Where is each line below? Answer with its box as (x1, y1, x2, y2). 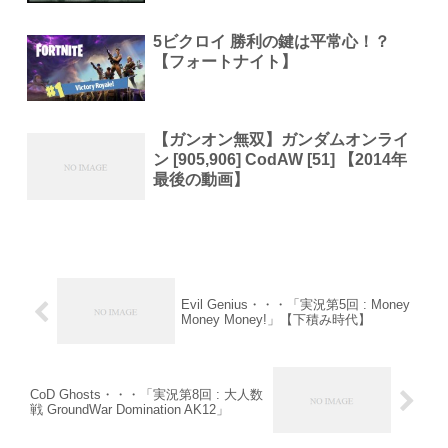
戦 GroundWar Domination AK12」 (30, 401, 229, 417)
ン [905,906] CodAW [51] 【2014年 (153, 151, 408, 169)
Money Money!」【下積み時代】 (181, 312, 372, 328)
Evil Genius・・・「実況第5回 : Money (181, 297, 411, 313)
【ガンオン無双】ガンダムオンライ (153, 131, 410, 149)
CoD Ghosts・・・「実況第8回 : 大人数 (30, 386, 263, 402)
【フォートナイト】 (153, 52, 298, 70)
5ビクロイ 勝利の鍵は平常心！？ (153, 32, 391, 50)
